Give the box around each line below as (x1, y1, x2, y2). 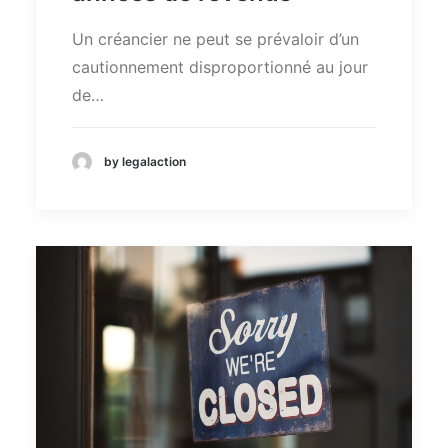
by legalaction (104, 154, 186, 170)
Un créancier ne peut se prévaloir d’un (72, 29, 359, 49)
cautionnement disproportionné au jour (72, 57, 368, 77)
